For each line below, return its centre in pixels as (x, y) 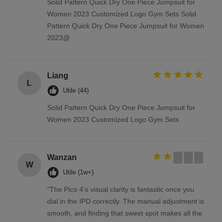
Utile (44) (76, 91)
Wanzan (62, 158)
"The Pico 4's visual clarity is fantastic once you (121, 190)
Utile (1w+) (78, 172)
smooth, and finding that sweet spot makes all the (125, 213)
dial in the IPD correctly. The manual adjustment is (126, 201)
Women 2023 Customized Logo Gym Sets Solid (122, 14)
